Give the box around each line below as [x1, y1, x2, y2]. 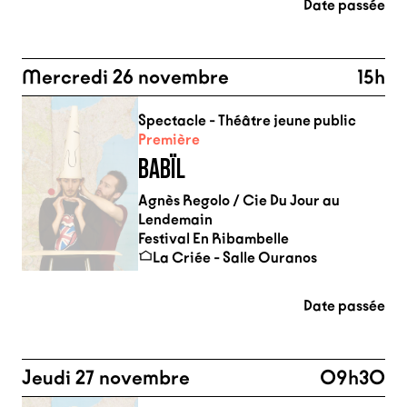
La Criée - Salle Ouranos [153, 249, 317, 266]
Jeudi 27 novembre [22, 366, 190, 390]
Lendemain [138, 211, 213, 228]
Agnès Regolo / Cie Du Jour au [138, 192, 340, 209]
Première [138, 131, 200, 148]
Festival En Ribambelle [138, 230, 289, 247]
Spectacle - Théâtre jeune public [138, 112, 356, 129]
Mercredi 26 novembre [22, 65, 229, 89]
